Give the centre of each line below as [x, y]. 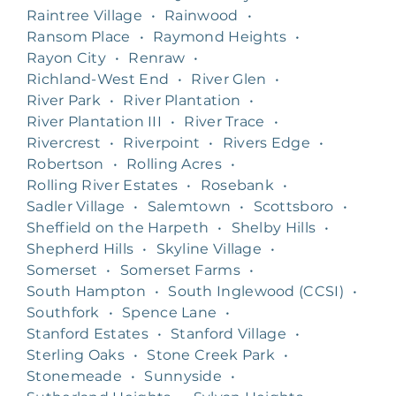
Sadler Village [76, 206]
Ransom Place [79, 36]
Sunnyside [183, 376]
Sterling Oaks [76, 354]
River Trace [225, 121]
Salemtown [189, 206]
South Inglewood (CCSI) [256, 291]
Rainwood [202, 15]
